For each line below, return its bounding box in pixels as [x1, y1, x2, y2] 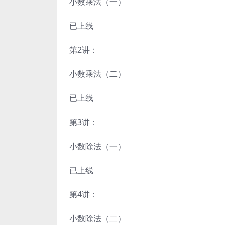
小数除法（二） [69, 213, 126, 224]
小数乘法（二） [69, 68, 126, 79]
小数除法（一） [69, 141, 126, 152]
